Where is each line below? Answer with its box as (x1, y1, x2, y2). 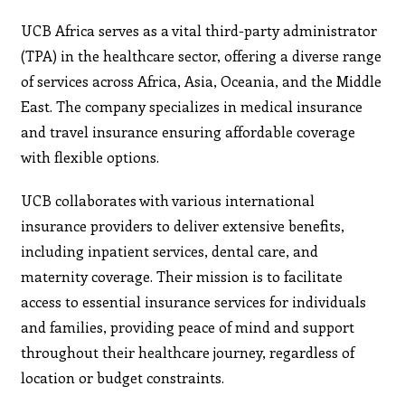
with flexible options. (21, 146, 160, 166)
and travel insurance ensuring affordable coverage (21, 121, 356, 141)
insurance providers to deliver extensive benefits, (21, 215, 345, 235)
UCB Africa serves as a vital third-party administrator (21, 20, 378, 40)
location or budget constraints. (21, 367, 225, 387)
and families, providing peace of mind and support (21, 316, 355, 336)
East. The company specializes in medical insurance (21, 96, 363, 116)
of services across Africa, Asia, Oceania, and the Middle (21, 71, 382, 90)
